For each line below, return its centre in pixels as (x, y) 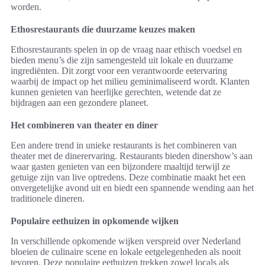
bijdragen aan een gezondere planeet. (80, 103)
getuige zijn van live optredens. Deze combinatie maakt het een (128, 177)
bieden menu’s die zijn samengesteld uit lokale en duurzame (122, 60)
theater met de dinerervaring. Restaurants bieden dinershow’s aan (132, 156)
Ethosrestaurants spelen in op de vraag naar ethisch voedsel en (126, 50)
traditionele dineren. (48, 199)
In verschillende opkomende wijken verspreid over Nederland (126, 241)
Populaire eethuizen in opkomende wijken (95, 221)
